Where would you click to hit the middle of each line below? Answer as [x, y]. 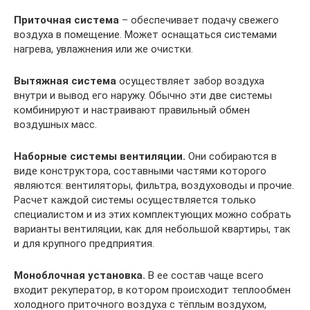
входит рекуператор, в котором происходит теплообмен [152, 290]
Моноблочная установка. [80, 275]
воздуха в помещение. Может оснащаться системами [145, 35]
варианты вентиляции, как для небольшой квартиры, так [152, 229]
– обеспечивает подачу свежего [199, 20]
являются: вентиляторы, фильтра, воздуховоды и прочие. [154, 185]
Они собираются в [231, 156]
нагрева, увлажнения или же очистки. [103, 49]
